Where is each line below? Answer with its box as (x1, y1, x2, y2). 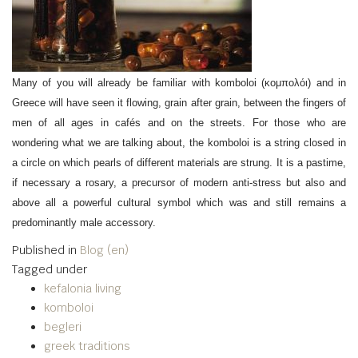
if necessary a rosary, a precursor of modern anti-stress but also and (12, 177, 346, 189)
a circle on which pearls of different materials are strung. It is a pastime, (12, 157, 346, 169)
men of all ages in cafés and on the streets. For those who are (12, 117, 346, 129)
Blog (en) (80, 243, 129, 257)
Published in (12, 243, 77, 257)
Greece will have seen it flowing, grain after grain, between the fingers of (12, 97, 346, 109)
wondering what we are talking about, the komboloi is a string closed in (12, 137, 346, 149)
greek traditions (44, 339, 130, 353)
